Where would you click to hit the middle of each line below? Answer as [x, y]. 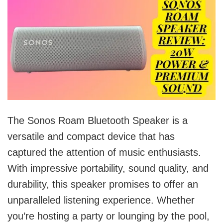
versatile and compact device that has [91, 137]
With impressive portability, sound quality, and [108, 168]
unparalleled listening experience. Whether [101, 200]
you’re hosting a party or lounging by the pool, [109, 216]
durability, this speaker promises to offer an [103, 184]
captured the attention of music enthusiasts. [104, 153]
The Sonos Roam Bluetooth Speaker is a [98, 121]
